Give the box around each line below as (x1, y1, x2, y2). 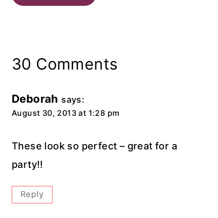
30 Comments (12, 54, 118, 74)
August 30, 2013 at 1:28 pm (12, 108, 120, 118)
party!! (12, 159, 43, 171)
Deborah (12, 92, 58, 106)
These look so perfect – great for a (12, 140, 177, 152)
